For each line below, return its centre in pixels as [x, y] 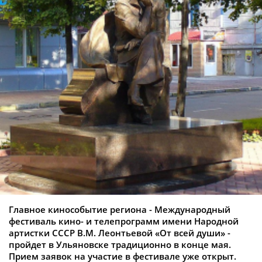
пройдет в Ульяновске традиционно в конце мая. [120, 245]
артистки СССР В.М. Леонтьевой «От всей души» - [120, 233]
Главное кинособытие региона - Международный [120, 210]
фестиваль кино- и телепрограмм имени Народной [124, 221]
